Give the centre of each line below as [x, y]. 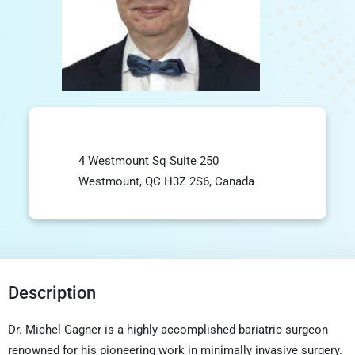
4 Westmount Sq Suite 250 [149, 160]
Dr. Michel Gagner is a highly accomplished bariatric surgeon [168, 329]
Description [52, 292]
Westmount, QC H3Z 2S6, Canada [166, 181]
